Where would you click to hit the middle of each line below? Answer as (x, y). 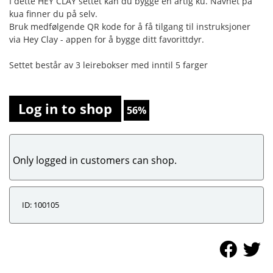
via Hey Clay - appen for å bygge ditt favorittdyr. (107, 39)
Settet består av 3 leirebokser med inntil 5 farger (108, 65)
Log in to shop (65, 109)
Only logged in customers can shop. (95, 160)
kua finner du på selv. (53, 14)
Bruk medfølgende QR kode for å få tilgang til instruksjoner (130, 27)
